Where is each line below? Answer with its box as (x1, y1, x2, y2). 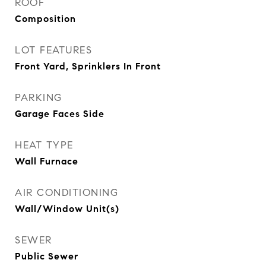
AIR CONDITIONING (15, 186, 118, 199)
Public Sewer (15, 251, 78, 262)
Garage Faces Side (15, 108, 104, 119)
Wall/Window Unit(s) (15, 203, 119, 214)
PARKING (15, 91, 62, 104)
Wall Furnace (15, 156, 78, 167)
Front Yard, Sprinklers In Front (15, 61, 161, 72)
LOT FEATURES (15, 44, 92, 56)
